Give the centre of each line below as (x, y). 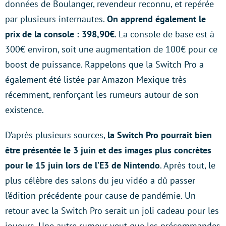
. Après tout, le (188, 165)
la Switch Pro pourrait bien (160, 135)
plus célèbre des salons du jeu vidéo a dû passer (100, 180)
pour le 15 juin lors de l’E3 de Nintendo (82, 165)
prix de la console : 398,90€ (60, 34)
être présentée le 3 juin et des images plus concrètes (108, 150)
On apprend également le (156, 19)
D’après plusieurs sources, (56, 135)
